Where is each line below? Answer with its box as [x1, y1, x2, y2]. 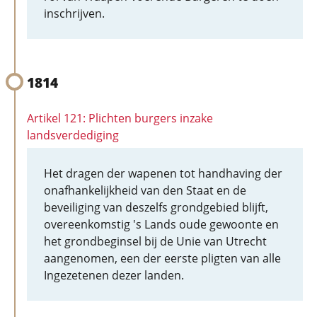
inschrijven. [44, 6, 105, 21]
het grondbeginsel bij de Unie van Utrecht [44, 234, 267, 249]
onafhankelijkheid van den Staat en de [44, 183, 246, 198]
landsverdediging [27, 127, 119, 143]
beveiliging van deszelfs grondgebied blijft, [44, 200, 268, 215]
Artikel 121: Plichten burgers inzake [27, 110, 213, 126]
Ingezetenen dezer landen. [44, 267, 184, 283]
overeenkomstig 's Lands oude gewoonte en [44, 217, 279, 232]
